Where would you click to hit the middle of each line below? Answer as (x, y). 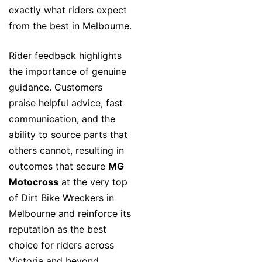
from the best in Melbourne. (70, 26)
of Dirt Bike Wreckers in (61, 198)
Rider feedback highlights (65, 56)
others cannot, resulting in (66, 151)
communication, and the (62, 119)
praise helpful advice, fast (66, 103)
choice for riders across (61, 245)
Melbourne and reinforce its (70, 214)
